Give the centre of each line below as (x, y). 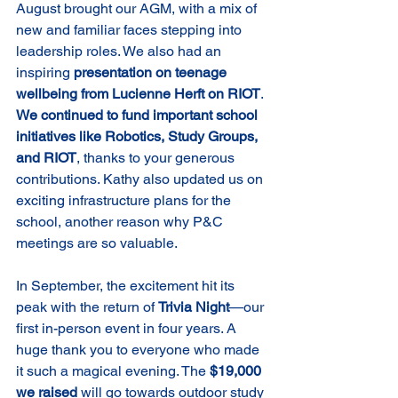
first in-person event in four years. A (128, 329)
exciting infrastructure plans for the (125, 201)
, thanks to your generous (157, 158)
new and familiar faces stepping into (131, 30)
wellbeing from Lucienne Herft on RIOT (138, 94)
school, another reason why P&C (121, 222)
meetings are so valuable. (97, 243)
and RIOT (46, 158)
